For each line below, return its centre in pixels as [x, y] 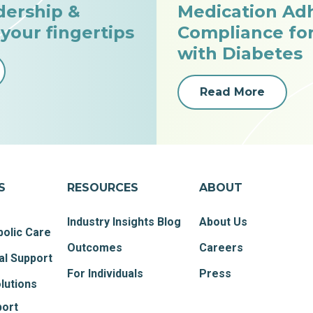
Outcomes [95, 248]
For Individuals [105, 274]
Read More [232, 92]
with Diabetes [240, 53]
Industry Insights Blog [124, 222]
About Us [224, 222]
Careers [221, 248]
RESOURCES [103, 188]
